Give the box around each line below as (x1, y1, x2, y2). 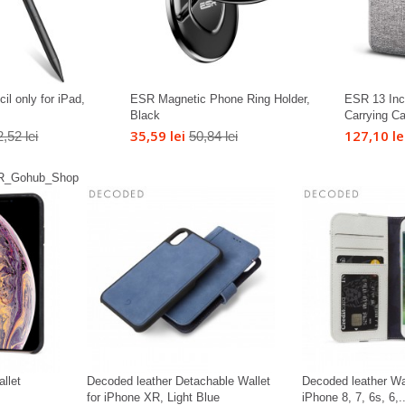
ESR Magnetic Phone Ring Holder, (129, 91, 310, 106)
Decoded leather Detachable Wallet (87, 374, 271, 389)
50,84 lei (188, 127, 238, 144)
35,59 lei (129, 126, 185, 145)
